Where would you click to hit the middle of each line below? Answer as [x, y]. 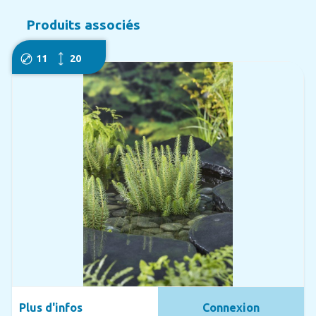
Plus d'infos [50, 307]
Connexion [231, 307]
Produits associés [83, 25]
